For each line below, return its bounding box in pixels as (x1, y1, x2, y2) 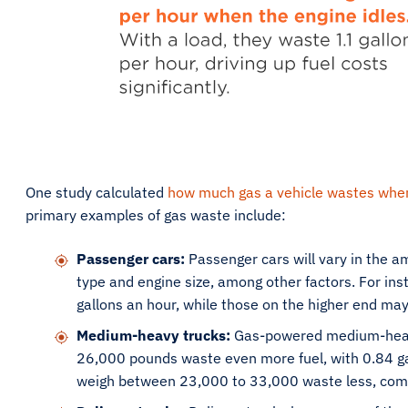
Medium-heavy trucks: (76, 326, 230, 344)
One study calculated (25, 183, 168, 201)
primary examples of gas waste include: (25, 206, 286, 224)
